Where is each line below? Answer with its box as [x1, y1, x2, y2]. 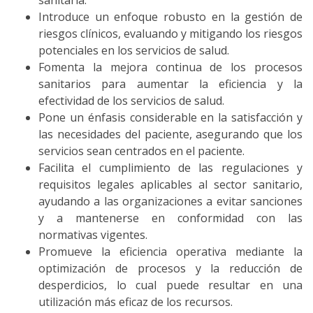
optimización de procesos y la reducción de [38, 261, 303, 276]
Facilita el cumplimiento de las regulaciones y [38, 160, 303, 175]
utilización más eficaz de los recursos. [38, 294, 233, 310]
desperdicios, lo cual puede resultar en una [38, 277, 303, 293]
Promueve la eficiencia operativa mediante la [38, 244, 303, 259]
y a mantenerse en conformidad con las [38, 210, 303, 226]
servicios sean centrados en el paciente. [38, 143, 245, 159]
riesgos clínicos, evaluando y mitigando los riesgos [38, 26, 303, 41]
